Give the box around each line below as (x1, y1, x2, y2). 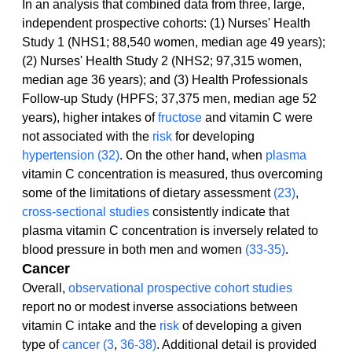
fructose (158, 111, 202, 125)
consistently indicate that (149, 205, 292, 219)
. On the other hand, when (119, 148, 266, 163)
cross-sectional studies (22, 205, 149, 219)
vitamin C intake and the (22, 319, 159, 333)
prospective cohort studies (147, 281, 292, 295)
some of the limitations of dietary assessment (22, 186, 273, 200)
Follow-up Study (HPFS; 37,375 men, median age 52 (22, 92, 320, 106)
